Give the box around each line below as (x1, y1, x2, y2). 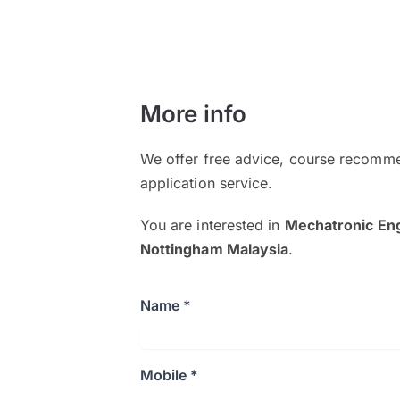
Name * (139, 296, 192, 314)
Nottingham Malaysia (139, 240, 289, 258)
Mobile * (139, 366, 199, 384)
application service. (139, 174, 273, 192)
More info (139, 100, 247, 128)
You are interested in (139, 216, 285, 234)
